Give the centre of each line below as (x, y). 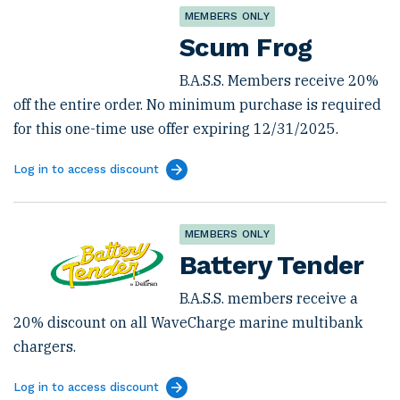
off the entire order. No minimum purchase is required (197, 104)
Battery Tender (272, 265)
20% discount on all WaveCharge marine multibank (188, 322)
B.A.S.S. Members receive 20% (279, 80)
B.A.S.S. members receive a (269, 298)
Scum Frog (246, 47)
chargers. (45, 346)
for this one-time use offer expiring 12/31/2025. (176, 129)
